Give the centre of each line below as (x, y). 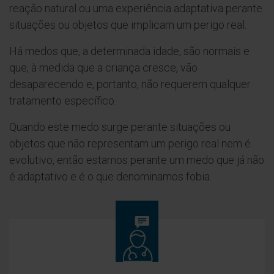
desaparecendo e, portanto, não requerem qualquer (130, 84)
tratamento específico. (63, 101)
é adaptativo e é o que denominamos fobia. (110, 176)
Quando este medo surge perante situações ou (120, 127)
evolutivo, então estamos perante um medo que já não (137, 160)
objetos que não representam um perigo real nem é (130, 143)
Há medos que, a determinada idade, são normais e (129, 51)
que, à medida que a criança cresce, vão (103, 68)
